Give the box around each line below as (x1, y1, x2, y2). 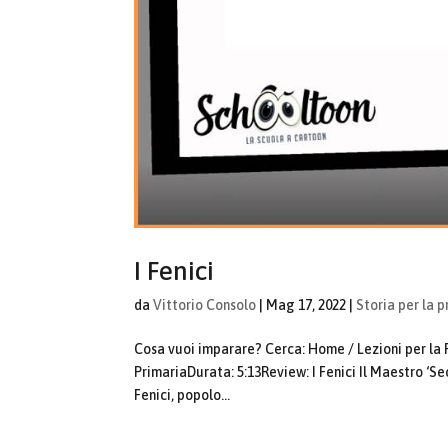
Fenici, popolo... (134, 387, 231, 404)
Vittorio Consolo (153, 297, 257, 314)
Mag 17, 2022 (266, 297, 347, 314)
